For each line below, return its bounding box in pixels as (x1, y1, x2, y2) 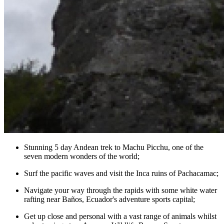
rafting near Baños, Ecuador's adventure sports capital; (24, 194, 195, 203)
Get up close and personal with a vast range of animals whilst (24, 211, 216, 220)
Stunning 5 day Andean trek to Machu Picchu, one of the (24, 142, 203, 151)
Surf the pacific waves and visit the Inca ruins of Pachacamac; (24, 168, 218, 177)
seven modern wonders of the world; (24, 151, 139, 160)
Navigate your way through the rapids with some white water (24, 185, 217, 194)
